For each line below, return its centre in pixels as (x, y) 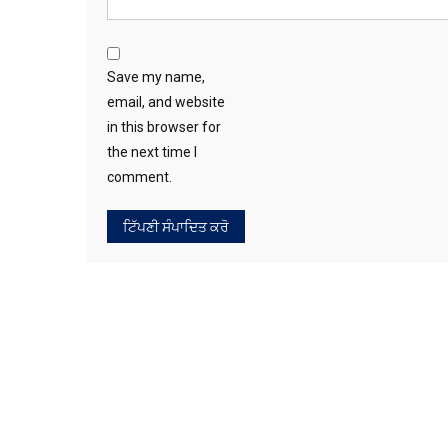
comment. (139, 177)
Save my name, (156, 77)
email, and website (166, 102)
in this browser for (164, 127)
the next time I (152, 152)
